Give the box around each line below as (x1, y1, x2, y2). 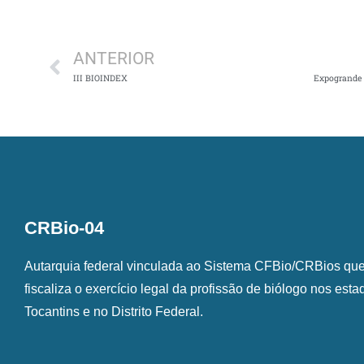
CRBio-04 (24, 218, 104, 239)
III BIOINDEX (73, 72, 128, 84)
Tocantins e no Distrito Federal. (24, 305, 203, 319)
